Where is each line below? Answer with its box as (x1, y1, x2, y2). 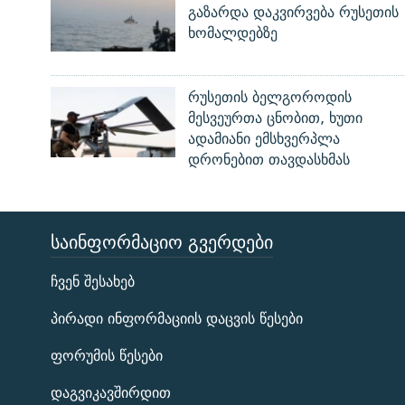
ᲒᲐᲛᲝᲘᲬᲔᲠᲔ (16, 290, 81, 313)
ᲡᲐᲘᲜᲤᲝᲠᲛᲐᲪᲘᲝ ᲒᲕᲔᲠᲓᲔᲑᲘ (51, 226, 273, 259)
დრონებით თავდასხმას (187, 147, 350, 173)
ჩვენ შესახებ (51, 269, 135, 295)
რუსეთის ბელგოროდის (187, 85, 352, 110)
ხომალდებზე (187, 21, 278, 46)
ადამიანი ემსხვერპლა (187, 127, 340, 152)
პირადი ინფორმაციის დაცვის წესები (51, 306, 303, 332)
